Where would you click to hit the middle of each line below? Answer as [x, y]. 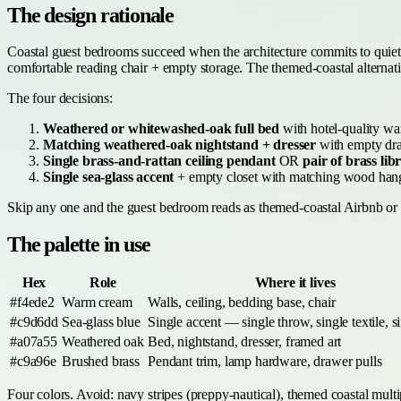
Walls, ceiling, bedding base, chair [242, 303]
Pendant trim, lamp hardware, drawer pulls [265, 362]
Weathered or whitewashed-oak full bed [162, 128]
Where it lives [295, 283]
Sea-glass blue [101, 322]
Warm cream [97, 303]
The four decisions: [60, 98]
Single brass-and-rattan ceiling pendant [159, 160]
